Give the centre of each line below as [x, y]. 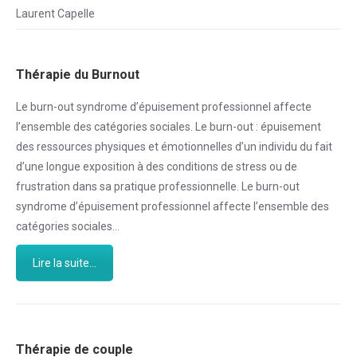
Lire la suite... [65, 263]
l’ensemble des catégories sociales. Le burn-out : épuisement [169, 127]
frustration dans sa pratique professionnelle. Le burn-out [158, 186]
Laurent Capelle [55, 14]
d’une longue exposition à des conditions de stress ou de [157, 167]
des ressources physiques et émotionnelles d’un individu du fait [174, 147]
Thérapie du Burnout [78, 75]
